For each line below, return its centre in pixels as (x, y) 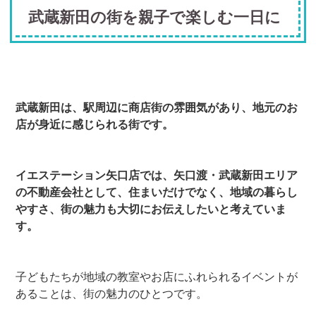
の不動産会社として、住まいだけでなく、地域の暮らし (157, 192)
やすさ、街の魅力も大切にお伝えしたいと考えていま (151, 209)
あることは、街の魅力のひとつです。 (112, 293)
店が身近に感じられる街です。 (95, 124)
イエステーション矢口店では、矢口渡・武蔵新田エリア (157, 175)
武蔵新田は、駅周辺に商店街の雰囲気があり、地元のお (157, 107)
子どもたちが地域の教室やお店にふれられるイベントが (157, 276)
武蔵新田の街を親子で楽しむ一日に (155, 18)
